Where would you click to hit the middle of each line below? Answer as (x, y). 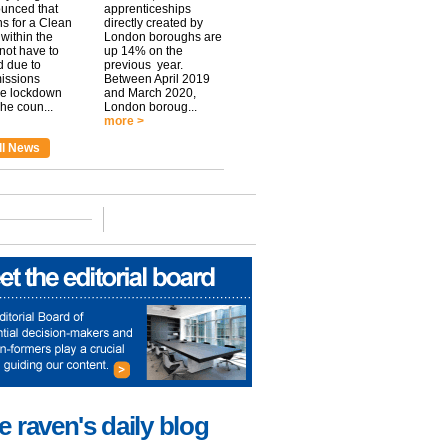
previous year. (143, 65)
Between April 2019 (157, 79)
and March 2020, (150, 93)
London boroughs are (163, 37)
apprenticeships (147, 9)
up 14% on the (143, 51)
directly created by (153, 23)
